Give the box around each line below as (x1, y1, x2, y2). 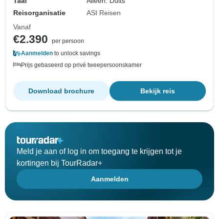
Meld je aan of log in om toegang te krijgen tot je (17, 147, 182, 156)
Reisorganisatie (13, 9, 66, 17)
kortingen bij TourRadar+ (17, 159, 102, 168)
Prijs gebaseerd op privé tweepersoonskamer (21, 62, 142, 69)
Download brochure (28, 87, 94, 95)
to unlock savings (53, 50, 100, 57)
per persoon (52, 38, 84, 45)
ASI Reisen (87, 9, 121, 17)
